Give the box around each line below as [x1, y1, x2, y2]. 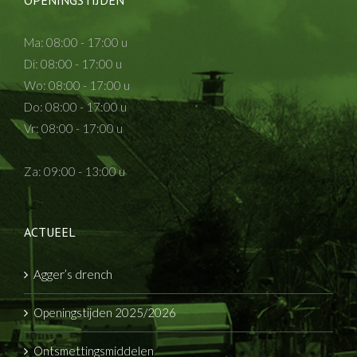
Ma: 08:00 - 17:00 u [24, 34, 127, 49]
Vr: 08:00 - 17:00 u [24, 120, 123, 135]
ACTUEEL [24, 223, 76, 240]
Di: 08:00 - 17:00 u [24, 56, 122, 71]
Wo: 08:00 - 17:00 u [24, 77, 130, 92]
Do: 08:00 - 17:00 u [24, 99, 127, 114]
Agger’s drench [33, 266, 112, 281]
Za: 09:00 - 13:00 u [24, 163, 125, 178]
